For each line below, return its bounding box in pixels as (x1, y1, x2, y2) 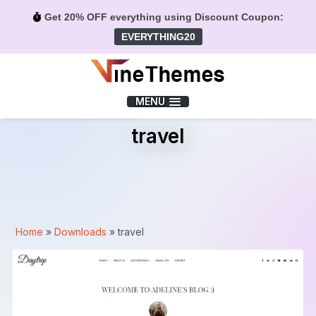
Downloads (54, 225, 107, 238)
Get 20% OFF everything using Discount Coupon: (41, 11, 284, 23)
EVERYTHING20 (121, 31, 195, 42)
